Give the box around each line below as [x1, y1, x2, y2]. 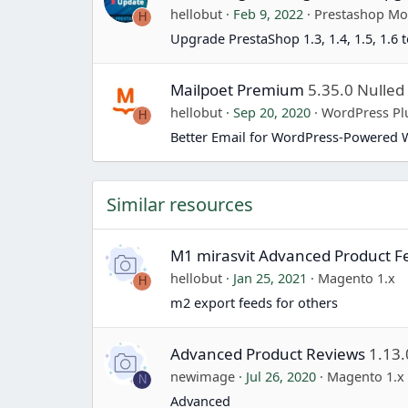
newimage [170, 366, 236, 385]
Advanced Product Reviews [170, 342, 366, 364]
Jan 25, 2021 [233, 268, 308, 287]
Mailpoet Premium [170, 78, 305, 100]
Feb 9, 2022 [233, 4, 304, 23]
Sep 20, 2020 [233, 102, 311, 121]
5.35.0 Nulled [308, 78, 405, 100]
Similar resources [106, 191, 253, 217]
